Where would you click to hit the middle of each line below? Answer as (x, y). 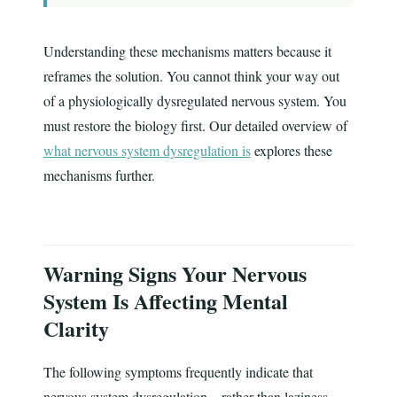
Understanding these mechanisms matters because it (187, 51)
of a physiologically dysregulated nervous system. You (195, 101)
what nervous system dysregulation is (147, 151)
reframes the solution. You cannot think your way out (191, 76)
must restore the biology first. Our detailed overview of (195, 126)
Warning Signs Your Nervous (175, 274)
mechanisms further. (99, 175)
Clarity (76, 329)
